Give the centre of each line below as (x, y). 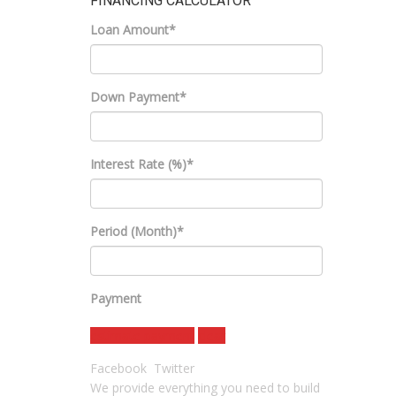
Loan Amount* (133, 30)
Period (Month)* (137, 231)
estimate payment (142, 335)
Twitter (174, 368)
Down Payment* (138, 97)
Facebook (118, 368)
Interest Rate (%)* (142, 164)
